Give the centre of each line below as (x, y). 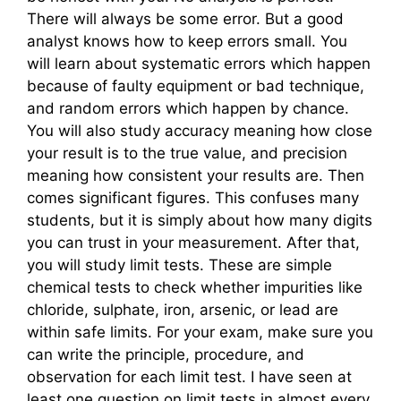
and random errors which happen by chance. (188, 108)
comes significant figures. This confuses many (193, 197)
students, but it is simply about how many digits (200, 220)
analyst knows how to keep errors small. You (187, 41)
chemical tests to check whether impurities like (195, 287)
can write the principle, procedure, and (166, 354)
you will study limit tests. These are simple (179, 264)
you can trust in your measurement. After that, (193, 242)
